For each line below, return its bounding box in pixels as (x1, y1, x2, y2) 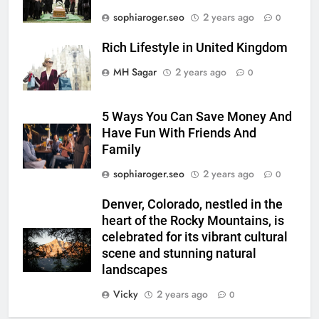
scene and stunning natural (102, 246, 256, 261)
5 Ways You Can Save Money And (102, 110, 292, 125)
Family (102, 142, 141, 157)
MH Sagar (113, 65, 157, 80)
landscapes (102, 263, 167, 278)
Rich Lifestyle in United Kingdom (102, 41, 288, 56)
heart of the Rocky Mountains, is (102, 214, 284, 229)
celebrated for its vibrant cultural (102, 230, 288, 245)
